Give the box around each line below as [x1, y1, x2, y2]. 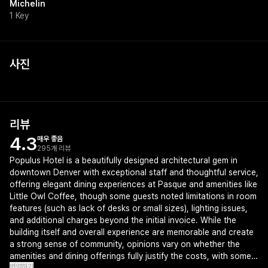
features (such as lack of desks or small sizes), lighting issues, [10, 203, 248, 213]
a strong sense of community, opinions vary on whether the [10, 239, 240, 249]
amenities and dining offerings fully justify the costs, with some [10, 251, 251, 261]
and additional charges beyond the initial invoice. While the [10, 215, 236, 225]
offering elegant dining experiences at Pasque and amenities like [10, 179, 257, 189]
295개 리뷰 [37, 144, 71, 153]
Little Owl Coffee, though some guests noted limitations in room [10, 191, 257, 201]
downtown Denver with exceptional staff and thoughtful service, [10, 167, 258, 177]
